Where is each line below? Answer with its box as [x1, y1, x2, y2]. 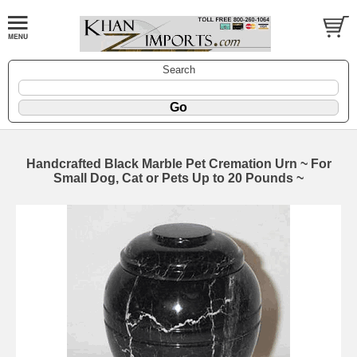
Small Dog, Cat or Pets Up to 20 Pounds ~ [53, 171, 304, 186]
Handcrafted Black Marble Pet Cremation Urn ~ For [25, 157, 331, 171]
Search [162, 64, 195, 76]
